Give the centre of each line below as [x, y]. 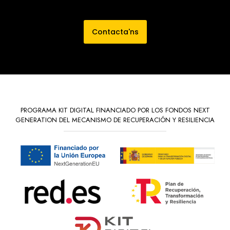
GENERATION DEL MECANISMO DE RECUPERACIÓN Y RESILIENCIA [115, 120]
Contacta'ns [115, 32]
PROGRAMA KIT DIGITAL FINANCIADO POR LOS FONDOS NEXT [115, 110]
